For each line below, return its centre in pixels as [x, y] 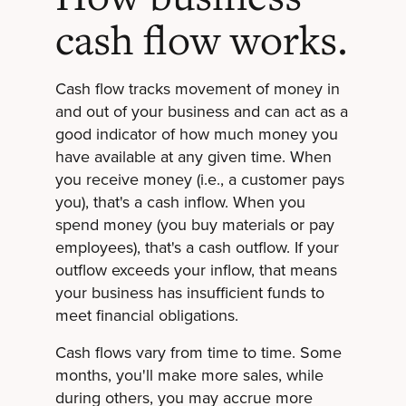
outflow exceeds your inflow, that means [196, 271]
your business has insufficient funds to [189, 293]
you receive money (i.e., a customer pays [199, 180]
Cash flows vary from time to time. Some [198, 353]
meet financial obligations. [146, 316]
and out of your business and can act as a [201, 112]
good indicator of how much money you [196, 135]
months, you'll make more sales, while [189, 376]
